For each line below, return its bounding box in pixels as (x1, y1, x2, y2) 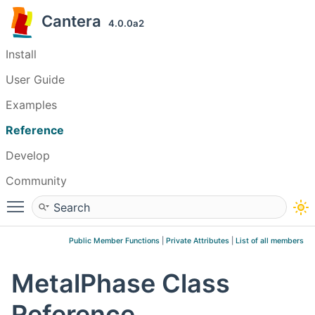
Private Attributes (166, 236, 229, 245)
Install (6, 47, 37, 61)
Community (6, 174, 67, 188)
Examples (6, 98, 57, 112)
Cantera (41, 12, 108, 30)
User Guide (6, 72, 65, 86)
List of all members (236, 236, 304, 245)
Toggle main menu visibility (31, 193, 176, 207)
